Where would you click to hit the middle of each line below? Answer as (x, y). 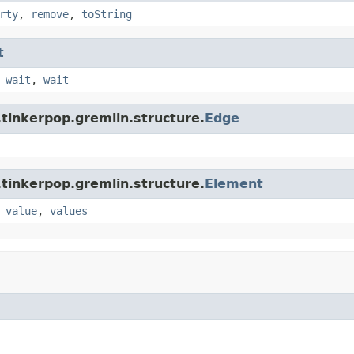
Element (234, 183)
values (69, 211)
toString (107, 14)
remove (50, 14)
